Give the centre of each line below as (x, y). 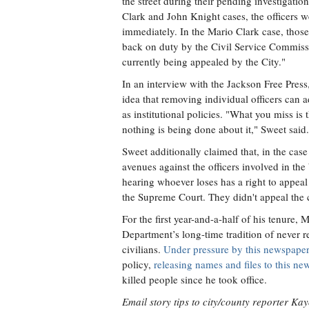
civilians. (143, 249)
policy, (138, 264)
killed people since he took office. (195, 279)
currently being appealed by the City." (204, 61)
